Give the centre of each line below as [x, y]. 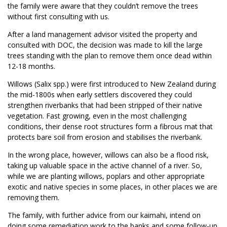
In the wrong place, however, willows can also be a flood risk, [108, 155]
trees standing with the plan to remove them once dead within [110, 56]
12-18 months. [31, 66]
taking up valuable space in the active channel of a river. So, [105, 166]
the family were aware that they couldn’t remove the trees [103, 6]
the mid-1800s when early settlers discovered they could [100, 95]
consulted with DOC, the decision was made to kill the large [105, 45]
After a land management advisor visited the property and [102, 34]
